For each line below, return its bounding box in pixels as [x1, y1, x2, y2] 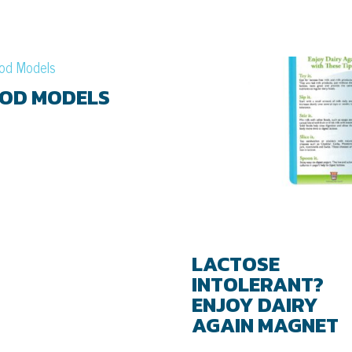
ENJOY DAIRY [192, 289, 319, 321]
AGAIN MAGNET [192, 310, 339, 341]
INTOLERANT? [192, 269, 324, 300]
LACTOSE [192, 248, 280, 280]
